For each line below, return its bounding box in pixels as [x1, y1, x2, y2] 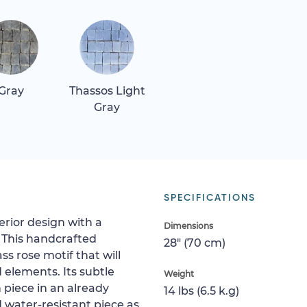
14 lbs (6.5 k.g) [164, 284, 239, 297]
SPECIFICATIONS [164, 193, 256, 203]
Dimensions [164, 220, 213, 231]
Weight [164, 268, 194, 279]
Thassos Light [69, 84, 145, 97]
